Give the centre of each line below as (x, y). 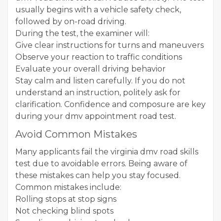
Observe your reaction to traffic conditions (99, 57)
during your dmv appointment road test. (96, 116)
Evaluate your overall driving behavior (91, 69)
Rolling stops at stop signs (66, 199)
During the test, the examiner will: (82, 33)
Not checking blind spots (64, 211)
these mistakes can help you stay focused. (98, 175)
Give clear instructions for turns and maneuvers (110, 45)
